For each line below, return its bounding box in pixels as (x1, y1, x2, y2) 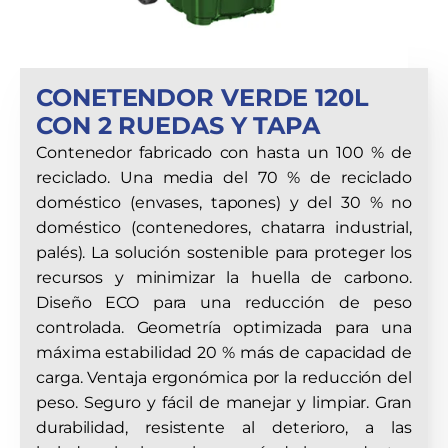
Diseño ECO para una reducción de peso (36, 293, 412, 312)
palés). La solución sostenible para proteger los (36, 243, 412, 262)
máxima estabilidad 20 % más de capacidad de (36, 343, 412, 362)
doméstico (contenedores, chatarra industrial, (36, 218, 412, 237)
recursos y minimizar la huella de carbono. (36, 268, 412, 287)
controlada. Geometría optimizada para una (36, 318, 412, 337)
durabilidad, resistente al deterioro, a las (36, 418, 412, 437)
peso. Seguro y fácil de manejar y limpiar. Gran (36, 393, 412, 412)
